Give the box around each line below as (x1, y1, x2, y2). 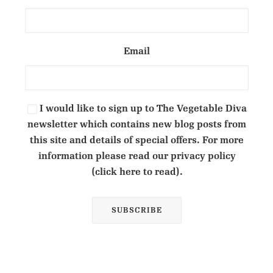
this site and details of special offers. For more (30, 135, 244, 146)
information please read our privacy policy (38, 151, 236, 162)
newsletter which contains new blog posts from (27, 119, 246, 130)
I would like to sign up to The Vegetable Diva (39, 103, 247, 115)
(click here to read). (91, 166, 183, 178)
